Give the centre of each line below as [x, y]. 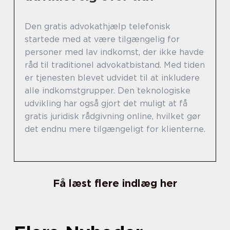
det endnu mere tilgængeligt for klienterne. [115, 129]
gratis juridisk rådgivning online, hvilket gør [113, 116]
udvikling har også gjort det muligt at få [106, 103]
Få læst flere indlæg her [115, 183]
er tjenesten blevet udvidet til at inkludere [112, 78]
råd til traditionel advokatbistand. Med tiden [115, 65]
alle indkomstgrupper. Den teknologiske [108, 90]
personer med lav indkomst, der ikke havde [114, 52]
